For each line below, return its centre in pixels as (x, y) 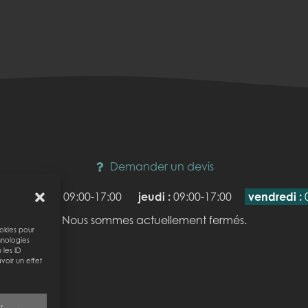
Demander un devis (162, 167)
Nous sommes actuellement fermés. (154, 220)
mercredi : (33, 197)
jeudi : (154, 197)
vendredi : (275, 197)
